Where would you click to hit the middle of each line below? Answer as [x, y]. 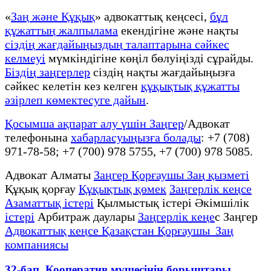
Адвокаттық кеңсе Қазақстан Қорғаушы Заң [119, 230]
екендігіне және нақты [178, 30]
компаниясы [37, 244]
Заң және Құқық [53, 16]
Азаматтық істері [49, 202]
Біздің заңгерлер [47, 72]
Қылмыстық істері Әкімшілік [171, 202]
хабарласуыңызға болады [136, 137]
